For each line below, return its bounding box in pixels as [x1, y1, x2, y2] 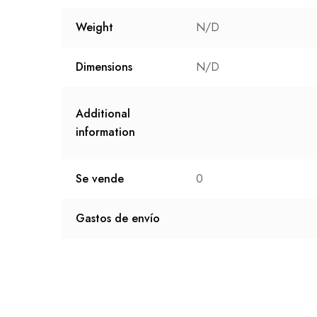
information [76, 124, 135, 140]
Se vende [76, 171, 124, 187]
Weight [76, 19, 113, 35]
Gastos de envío [76, 210, 160, 226]
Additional [76, 105, 130, 122]
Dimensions [76, 59, 132, 75]
